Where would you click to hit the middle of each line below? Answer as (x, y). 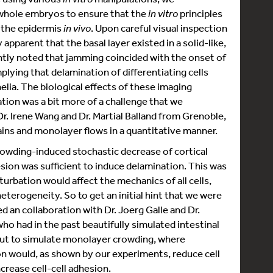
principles (200, 13)
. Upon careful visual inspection (159, 28)
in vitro (163, 13)
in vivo (77, 28)
